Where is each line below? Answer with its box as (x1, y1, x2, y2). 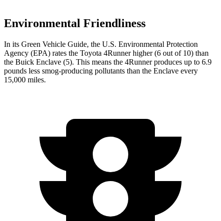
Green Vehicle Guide (21, 39, 87, 48)
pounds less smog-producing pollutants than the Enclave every (4, 66, 198, 75)
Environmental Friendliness (4, 16, 146, 30)
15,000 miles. (4, 75, 46, 84)
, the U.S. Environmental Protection (87, 39, 198, 48)
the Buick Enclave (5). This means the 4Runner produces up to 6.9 (4, 57, 212, 66)
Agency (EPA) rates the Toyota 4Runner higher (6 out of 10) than (4, 48, 209, 57)
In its (4, 39, 21, 48)
